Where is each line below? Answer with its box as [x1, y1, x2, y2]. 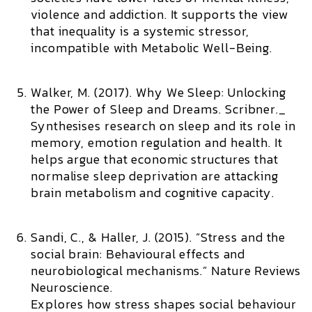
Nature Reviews [211, 261, 301, 280]
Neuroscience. [31, 278, 113, 297]
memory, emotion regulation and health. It [31, 133, 283, 152]
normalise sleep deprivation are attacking [31, 166, 279, 185]
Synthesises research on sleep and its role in [31, 116, 296, 135]
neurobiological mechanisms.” [31, 261, 212, 280]
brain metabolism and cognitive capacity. [31, 183, 274, 202]
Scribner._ [221, 100, 286, 118]
